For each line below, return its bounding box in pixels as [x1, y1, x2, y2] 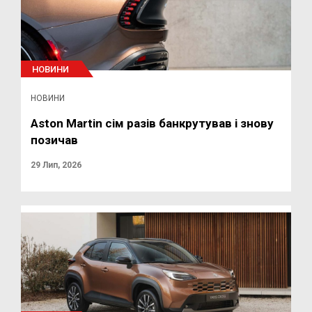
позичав [31, 133, 78, 147]
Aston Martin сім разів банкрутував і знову [31, 116, 274, 130]
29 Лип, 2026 [31, 160, 81, 170]
